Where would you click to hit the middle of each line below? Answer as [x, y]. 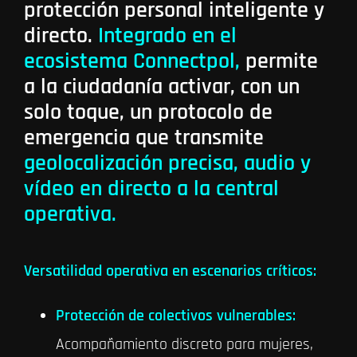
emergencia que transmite [143, 138]
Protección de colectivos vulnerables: [175, 316]
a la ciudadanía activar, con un [161, 87]
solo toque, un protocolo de [148, 113]
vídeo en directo [97, 189]
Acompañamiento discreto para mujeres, [184, 345]
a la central [225, 189]
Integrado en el [167, 36]
